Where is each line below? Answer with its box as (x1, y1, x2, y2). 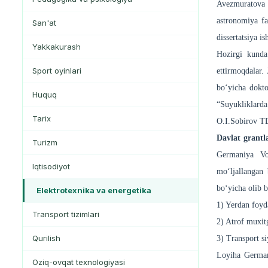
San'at (32, 18, 56, 28)
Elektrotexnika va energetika (36, 185, 151, 196)
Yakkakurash (32, 42, 81, 52)
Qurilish (32, 233, 60, 243)
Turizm (32, 138, 57, 148)
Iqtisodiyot (32, 162, 70, 172)
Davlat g (217, 133, 248, 143)
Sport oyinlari (32, 66, 81, 76)
